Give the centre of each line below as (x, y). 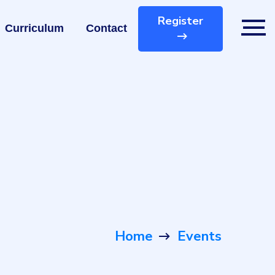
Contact (107, 28)
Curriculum (34, 28)
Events (199, 236)
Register (180, 21)
